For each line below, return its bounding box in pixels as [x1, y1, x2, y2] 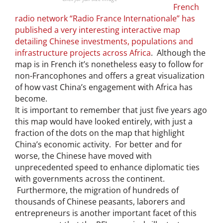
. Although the [151, 47, 206, 58]
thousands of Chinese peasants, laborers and [15, 196, 185, 207]
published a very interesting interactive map [15, 24, 180, 35]
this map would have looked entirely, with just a [15, 115, 193, 127]
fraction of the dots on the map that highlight [15, 127, 185, 138]
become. [15, 93, 47, 104]
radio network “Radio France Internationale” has [15, 12, 195, 24]
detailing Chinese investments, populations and [15, 35, 193, 47]
